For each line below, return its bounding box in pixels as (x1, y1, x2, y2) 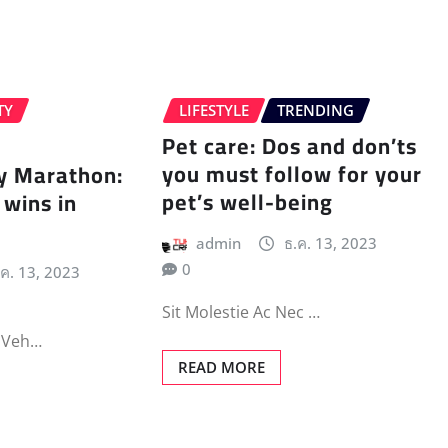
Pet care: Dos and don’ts (161, 125, 417, 168)
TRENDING (276, 99, 354, 120)
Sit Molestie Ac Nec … (161, 300, 320, 323)
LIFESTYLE (178, 99, 249, 120)
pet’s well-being (161, 181, 333, 224)
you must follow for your (161, 153, 422, 196)
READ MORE (177, 356, 265, 377)
